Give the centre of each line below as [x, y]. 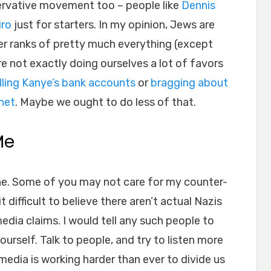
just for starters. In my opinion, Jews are [113, 25]
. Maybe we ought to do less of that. [106, 102]
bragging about [189, 83]
